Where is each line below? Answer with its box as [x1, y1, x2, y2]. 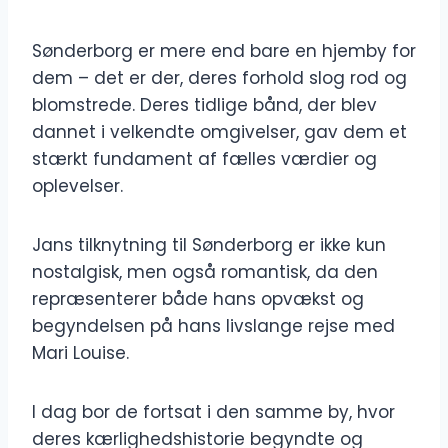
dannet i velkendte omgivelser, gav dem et [32, 120, 407, 145]
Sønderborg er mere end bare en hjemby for [32, 39, 416, 64]
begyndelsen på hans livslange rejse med [32, 314, 395, 339]
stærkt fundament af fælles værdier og [32, 147, 377, 172]
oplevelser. [32, 174, 123, 199]
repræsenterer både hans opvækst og [32, 287, 364, 312]
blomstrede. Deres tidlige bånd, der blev [32, 93, 377, 118]
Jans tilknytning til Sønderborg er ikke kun [32, 233, 386, 258]
